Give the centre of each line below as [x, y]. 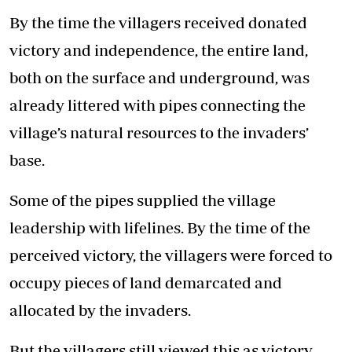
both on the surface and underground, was [159, 78]
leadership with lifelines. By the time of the [160, 228]
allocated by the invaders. [100, 310]
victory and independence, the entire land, [159, 50]
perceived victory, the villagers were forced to [171, 255]
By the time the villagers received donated [158, 23]
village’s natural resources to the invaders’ [159, 133]
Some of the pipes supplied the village [143, 200]
